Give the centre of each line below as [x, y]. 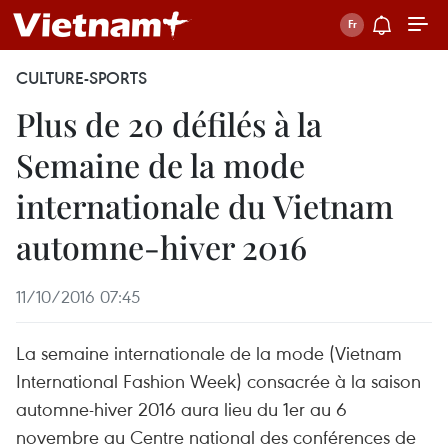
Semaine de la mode [160, 164]
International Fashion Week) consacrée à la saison [218, 380]
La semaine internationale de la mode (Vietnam [209, 352]
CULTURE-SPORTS [81, 78]
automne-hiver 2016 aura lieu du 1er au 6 [181, 408]
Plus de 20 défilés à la [169, 123]
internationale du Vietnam [205, 205]
